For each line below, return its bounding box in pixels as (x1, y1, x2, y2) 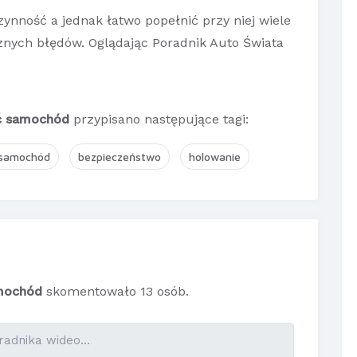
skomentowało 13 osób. (42, 284, 189, 300)
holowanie (189, 150, 241, 164)
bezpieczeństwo (78, 150, 161, 164)
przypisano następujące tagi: (69, 112, 249, 127)
